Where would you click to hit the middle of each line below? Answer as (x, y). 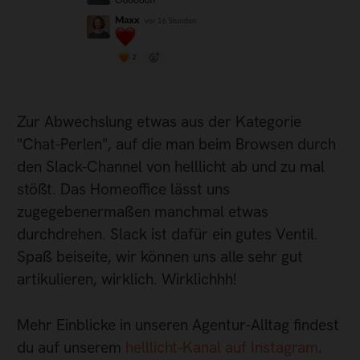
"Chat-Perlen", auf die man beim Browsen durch (176, 145)
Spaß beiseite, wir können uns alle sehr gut (160, 257)
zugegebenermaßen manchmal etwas (143, 212)
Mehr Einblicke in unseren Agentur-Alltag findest (178, 325)
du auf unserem (71, 348)
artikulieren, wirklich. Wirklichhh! (127, 280)
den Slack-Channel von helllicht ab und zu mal (171, 167)
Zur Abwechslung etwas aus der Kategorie (159, 122)
